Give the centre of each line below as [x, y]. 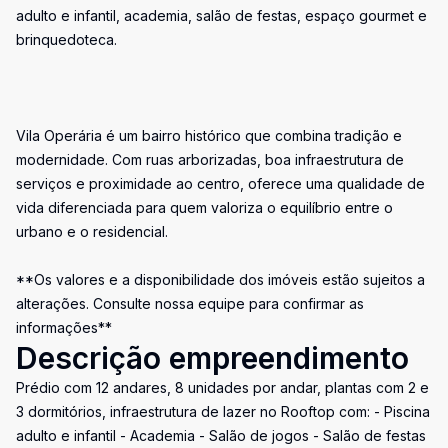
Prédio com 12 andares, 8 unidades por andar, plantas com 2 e [222, 387]
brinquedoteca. [66, 39]
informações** [64, 327]
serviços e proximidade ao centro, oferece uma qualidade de [220, 183]
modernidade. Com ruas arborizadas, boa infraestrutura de [210, 159]
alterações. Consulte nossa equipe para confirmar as [190, 303]
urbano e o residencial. [92, 231]
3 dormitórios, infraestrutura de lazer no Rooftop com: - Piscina [223, 411]
